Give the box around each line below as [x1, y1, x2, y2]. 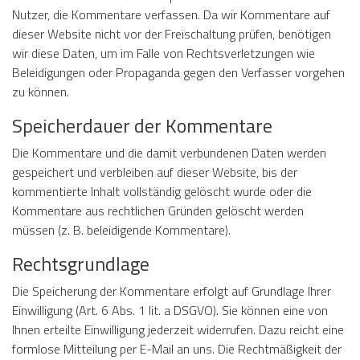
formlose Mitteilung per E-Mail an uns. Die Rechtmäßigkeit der [12, 339, 342, 358]
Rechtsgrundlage [12, 249, 149, 278]
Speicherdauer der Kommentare [12, 111, 272, 140]
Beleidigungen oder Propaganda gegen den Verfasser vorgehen [12, 63, 345, 82]
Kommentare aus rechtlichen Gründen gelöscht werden [12, 201, 304, 220]
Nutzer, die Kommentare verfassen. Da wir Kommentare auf [12, 5, 330, 24]
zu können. [12, 82, 69, 101]
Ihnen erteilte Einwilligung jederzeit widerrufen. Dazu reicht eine [12, 320, 344, 339]
